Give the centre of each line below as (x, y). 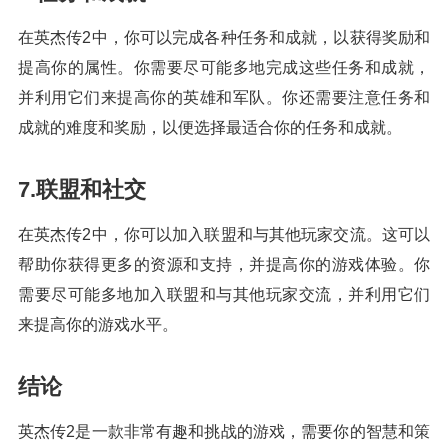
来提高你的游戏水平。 (98, 325)
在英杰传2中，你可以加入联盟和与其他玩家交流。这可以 (224, 235)
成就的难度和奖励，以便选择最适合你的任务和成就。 (210, 128)
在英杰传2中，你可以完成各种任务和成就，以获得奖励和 (224, 38)
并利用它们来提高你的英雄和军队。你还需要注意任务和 (224, 98)
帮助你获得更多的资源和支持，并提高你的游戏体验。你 (224, 265)
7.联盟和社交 (82, 190)
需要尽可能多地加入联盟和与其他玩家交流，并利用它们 (224, 295)
